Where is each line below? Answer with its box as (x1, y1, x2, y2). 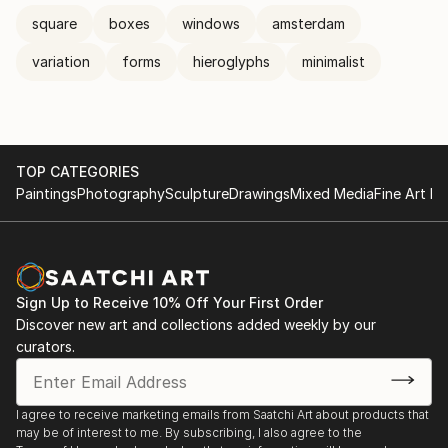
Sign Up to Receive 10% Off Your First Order (16, 294, 323, 311)
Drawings (229, 185, 290, 202)
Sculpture (165, 185, 229, 202)
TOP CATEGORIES (16, 163, 139, 180)
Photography (77, 185, 165, 202)
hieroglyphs (193, 53, 270, 70)
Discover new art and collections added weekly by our (16, 316, 376, 333)
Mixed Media (290, 185, 374, 202)
